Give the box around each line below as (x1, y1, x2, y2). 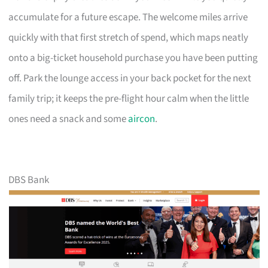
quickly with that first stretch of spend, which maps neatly (8, 30, 249, 45)
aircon (128, 111, 156, 126)
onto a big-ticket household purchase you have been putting (8, 50, 258, 65)
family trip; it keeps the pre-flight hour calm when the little (8, 91, 249, 106)
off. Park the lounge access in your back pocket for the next (8, 71, 252, 86)
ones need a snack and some (8, 111, 129, 126)
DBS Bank (8, 172, 50, 187)
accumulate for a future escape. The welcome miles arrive (8, 10, 248, 25)
